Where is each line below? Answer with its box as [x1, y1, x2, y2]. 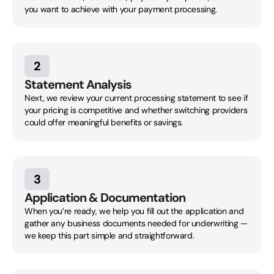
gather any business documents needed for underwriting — [24, 217, 248, 229]
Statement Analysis [24, 76, 131, 92]
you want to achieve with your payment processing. [24, 3, 217, 15]
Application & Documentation [24, 189, 185, 206]
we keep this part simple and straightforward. [24, 229, 194, 241]
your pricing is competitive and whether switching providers [24, 104, 248, 116]
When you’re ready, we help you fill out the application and [24, 205, 244, 217]
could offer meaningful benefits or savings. [24, 116, 183, 128]
